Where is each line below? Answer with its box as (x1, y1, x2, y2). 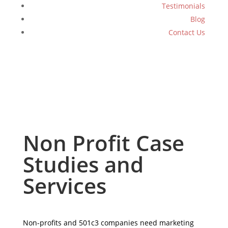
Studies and (22, 150, 144, 179)
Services (22, 171, 106, 201)
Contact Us (168, 27, 206, 38)
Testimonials (162, 1, 206, 11)
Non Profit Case (22, 128, 184, 158)
